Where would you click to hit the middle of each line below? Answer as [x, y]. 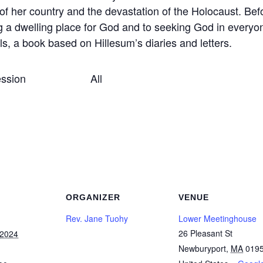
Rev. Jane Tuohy [97, 219]
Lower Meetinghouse [218, 219]
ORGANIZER [93, 198]
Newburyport [202, 249]
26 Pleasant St [205, 233]
